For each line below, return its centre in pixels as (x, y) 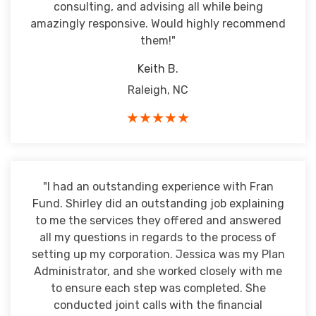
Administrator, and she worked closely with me (158, 271)
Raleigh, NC (158, 90)
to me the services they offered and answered (158, 220)
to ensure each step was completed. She (158, 288)
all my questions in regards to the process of (158, 237)
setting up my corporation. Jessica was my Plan (158, 254)
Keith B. (158, 69)
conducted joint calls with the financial (158, 305)
